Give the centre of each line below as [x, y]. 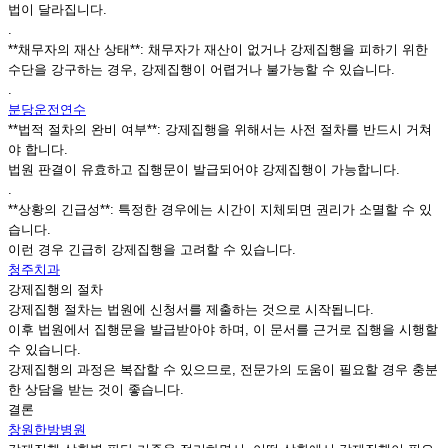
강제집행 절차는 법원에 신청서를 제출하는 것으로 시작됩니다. [191, 310]
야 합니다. [38, 150]
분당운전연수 [47, 110]
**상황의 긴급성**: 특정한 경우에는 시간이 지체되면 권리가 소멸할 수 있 [220, 210]
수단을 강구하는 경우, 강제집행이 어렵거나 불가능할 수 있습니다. [201, 70]
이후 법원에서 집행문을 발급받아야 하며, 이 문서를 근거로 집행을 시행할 [223, 330]
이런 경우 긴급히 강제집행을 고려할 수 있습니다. [152, 250]
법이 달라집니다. [57, 10]
